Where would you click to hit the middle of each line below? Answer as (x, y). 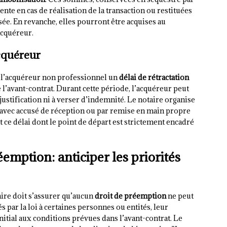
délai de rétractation (154, 78)
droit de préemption (130, 196)
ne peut (180, 196)
